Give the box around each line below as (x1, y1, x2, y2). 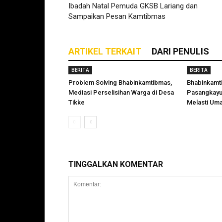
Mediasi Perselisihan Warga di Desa (68, 89, 174, 96)
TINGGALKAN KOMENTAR (68, 160, 163, 169)
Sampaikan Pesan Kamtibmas (68, 12, 166, 21)
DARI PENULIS (152, 46, 209, 56)
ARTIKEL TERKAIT (68, 46, 141, 56)
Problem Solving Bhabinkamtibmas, (68, 79, 172, 86)
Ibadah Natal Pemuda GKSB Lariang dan (68, 1, 198, 10)
